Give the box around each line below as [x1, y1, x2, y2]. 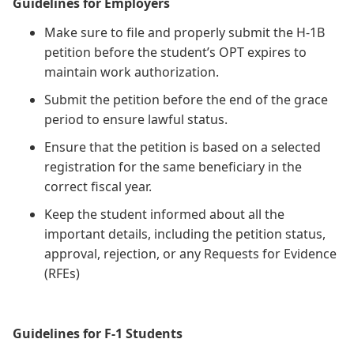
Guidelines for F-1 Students [13, 324, 183, 342]
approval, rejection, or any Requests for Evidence [44, 244, 337, 262]
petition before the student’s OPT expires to [44, 43, 307, 61]
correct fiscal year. [44, 177, 152, 195]
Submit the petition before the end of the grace [44, 90, 328, 108]
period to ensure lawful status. [44, 110, 228, 128]
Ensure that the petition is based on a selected [44, 137, 321, 156]
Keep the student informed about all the [44, 205, 284, 223]
